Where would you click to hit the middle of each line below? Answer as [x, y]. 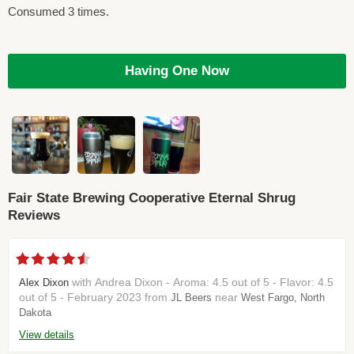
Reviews [34, 215]
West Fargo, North [283, 298]
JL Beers [191, 298]
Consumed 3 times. [58, 11]
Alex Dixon [44, 283]
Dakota [35, 313]
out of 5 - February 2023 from [95, 298]
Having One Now [177, 71]
